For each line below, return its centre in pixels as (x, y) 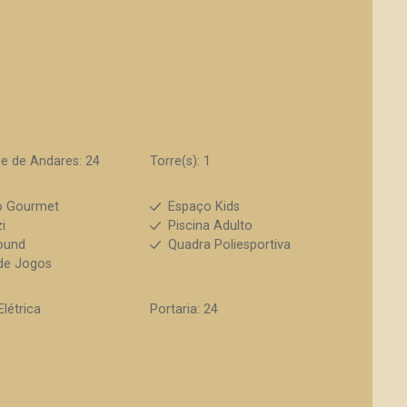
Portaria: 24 (184, 309)
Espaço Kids (203, 207)
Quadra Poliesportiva (229, 245)
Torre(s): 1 (180, 161)
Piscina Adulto (210, 226)
